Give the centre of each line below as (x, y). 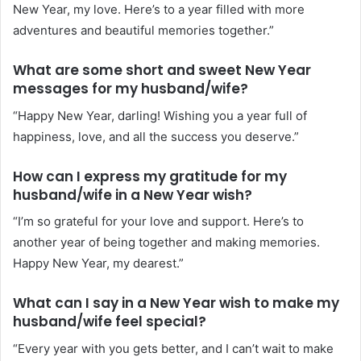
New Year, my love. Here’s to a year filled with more (159, 10)
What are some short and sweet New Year (162, 71)
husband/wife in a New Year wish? (133, 195)
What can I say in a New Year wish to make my (176, 303)
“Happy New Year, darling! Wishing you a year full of (160, 115)
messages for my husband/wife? (131, 89)
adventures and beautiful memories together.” (143, 31)
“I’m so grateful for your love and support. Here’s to (158, 222)
